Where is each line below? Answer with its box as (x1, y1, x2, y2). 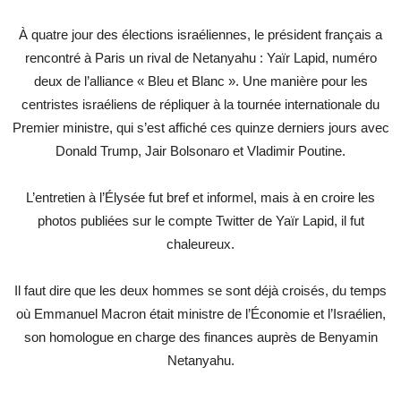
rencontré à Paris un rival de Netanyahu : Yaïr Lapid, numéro (24, 50, 377, 66)
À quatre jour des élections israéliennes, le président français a (19, 27, 382, 43)
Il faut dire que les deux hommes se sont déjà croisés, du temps (14, 283, 387, 299)
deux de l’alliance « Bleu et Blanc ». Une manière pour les (33, 73, 368, 90)
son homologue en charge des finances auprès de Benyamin (23, 329, 378, 346)
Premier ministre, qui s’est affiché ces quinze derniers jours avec (12, 120, 389, 136)
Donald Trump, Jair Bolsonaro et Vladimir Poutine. (55, 143, 346, 159)
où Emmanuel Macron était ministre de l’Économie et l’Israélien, (15, 306, 386, 322)
